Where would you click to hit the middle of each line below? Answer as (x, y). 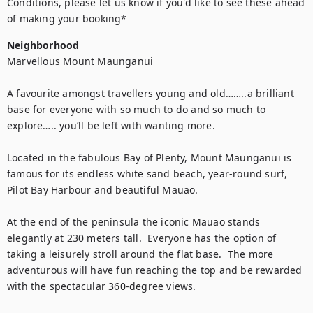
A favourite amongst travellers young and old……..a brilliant (151, 93)
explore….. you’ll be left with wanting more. (111, 125)
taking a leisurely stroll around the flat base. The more (140, 254)
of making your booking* (67, 19)
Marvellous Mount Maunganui (82, 61)
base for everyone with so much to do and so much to (137, 109)
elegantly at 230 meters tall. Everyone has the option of (142, 238)
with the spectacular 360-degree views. (103, 286)
